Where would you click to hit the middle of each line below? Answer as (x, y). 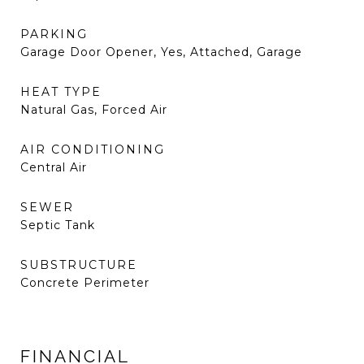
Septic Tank (58, 225)
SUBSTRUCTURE (79, 265)
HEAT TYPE (61, 92)
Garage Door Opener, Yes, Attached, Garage (161, 52)
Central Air (54, 167)
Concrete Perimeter (85, 283)
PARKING (54, 34)
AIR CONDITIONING (93, 149)
